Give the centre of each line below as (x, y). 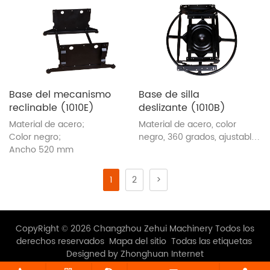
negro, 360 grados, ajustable (198, 137)
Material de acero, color (187, 124)
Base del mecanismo (60, 94)
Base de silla (169, 94)
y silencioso (162, 149)
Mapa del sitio (137, 241)
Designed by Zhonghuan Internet (135, 254)
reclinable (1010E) (52, 108)
